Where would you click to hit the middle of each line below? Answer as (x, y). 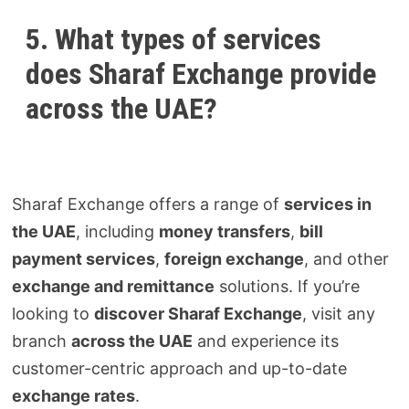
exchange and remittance (114, 287)
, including (118, 232)
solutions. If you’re (288, 287)
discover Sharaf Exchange (199, 314)
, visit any (339, 314)
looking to (53, 314)
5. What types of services (174, 39)
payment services (84, 259)
